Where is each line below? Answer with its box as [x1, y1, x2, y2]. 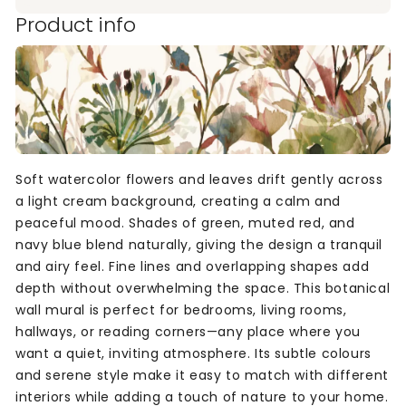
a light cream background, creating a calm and [15, 192, 341, 211]
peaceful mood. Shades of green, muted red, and [15, 214, 355, 233]
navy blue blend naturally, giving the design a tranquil [15, 236, 382, 255]
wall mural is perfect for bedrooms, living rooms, [15, 301, 347, 320]
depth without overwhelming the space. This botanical [15, 279, 391, 298]
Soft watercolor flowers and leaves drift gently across [15, 170, 383, 189]
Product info [15, 11, 136, 40]
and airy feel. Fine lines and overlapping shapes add [15, 257, 370, 276]
